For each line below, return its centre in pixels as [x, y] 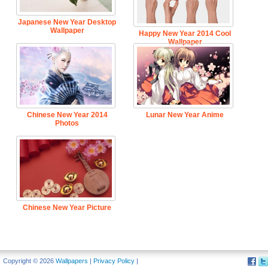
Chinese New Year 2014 [67, 115]
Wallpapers [72, 261]
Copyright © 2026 [29, 261]
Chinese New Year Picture [67, 207]
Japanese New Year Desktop [67, 22]
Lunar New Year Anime [185, 115]
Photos [67, 123]
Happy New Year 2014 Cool [185, 34]
